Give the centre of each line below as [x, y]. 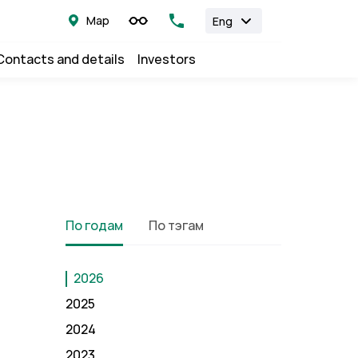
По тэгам [176, 226]
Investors [167, 60]
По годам [94, 226]
